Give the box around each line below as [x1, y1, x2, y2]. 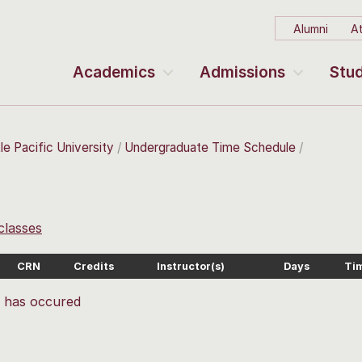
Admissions [200, 63, 285, 82]
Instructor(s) [157, 260, 225, 273]
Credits [74, 260, 114, 273]
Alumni [293, 21, 328, 36]
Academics [73, 63, 155, 82]
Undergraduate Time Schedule [124, 140, 296, 155]
